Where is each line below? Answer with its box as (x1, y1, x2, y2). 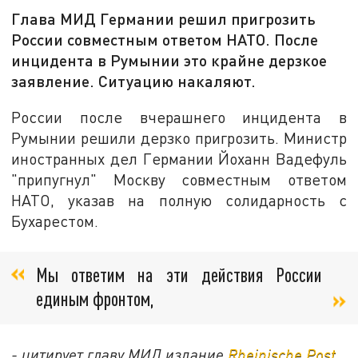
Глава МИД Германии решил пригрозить (11, 9, 316, 29)
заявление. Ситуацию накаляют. (11, 71, 257, 91)
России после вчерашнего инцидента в (11, 107, 347, 126)
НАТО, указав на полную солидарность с (11, 190, 347, 209)
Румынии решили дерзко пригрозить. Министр (11, 128, 347, 147)
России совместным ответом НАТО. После (11, 30, 319, 50)
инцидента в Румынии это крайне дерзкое (11, 50, 328, 70)
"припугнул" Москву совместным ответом (11, 169, 347, 189)
